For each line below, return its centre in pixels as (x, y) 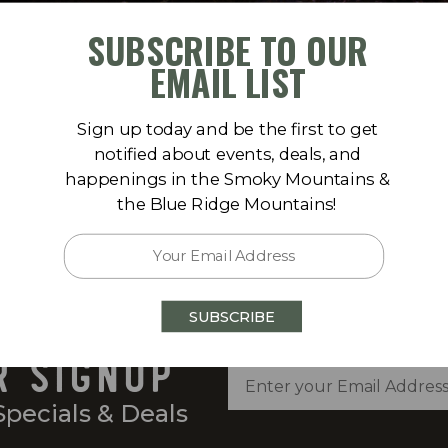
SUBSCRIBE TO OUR (227, 49)
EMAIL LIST (227, 81)
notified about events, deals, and (227, 153)
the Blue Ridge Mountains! (227, 203)
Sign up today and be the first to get (227, 128)
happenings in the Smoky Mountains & (227, 178)
